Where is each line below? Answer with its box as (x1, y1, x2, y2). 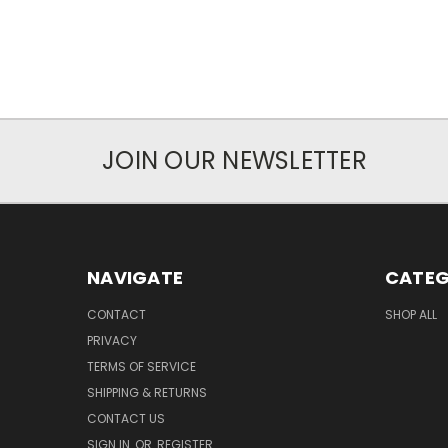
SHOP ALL (384, 306, 437, 324)
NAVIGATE (87, 265, 183, 291)
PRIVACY (87, 332, 137, 350)
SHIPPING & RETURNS (87, 384, 207, 402)
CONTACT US (87, 410, 165, 428)
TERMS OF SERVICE (87, 358, 196, 376)
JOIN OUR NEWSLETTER (102, 144, 367, 178)
